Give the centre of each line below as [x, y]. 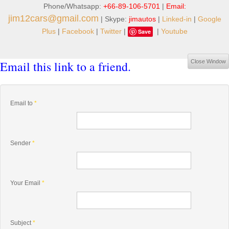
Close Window [208, 61]
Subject [21, 223]
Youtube [174, 31]
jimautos [142, 19]
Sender [20, 143]
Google [209, 19]
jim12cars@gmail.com [53, 18]
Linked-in [177, 19]
